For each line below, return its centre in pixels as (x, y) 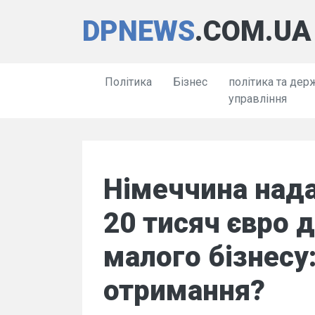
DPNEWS (139, 31)
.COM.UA (253, 31)
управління (258, 99)
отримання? (184, 291)
